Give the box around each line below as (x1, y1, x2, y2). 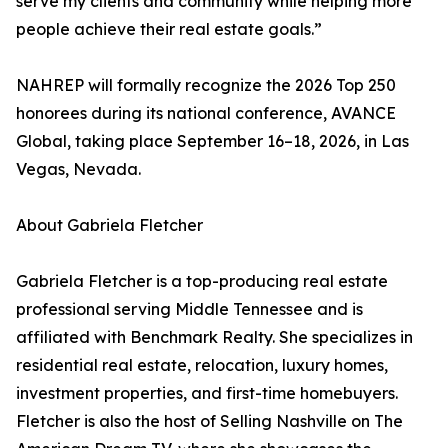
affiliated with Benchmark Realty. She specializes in (16, 327, 413, 348)
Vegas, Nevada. (16, 159, 141, 180)
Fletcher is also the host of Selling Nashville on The (16, 411, 403, 432)
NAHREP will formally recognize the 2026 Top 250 (16, 75, 396, 96)
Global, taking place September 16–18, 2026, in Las (16, 131, 409, 152)
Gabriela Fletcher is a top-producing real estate (16, 271, 388, 292)
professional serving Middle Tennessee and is (16, 299, 363, 320)
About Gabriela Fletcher (16, 215, 203, 236)
